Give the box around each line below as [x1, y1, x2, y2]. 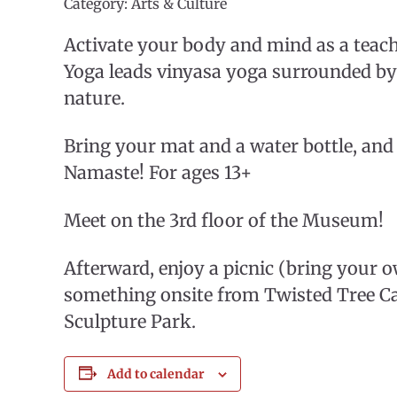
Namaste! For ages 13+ [64, 160, 252, 183]
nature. [64, 86, 125, 109]
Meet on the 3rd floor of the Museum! [64, 208, 384, 231]
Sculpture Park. [64, 309, 196, 332]
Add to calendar [106, 365, 205, 382]
